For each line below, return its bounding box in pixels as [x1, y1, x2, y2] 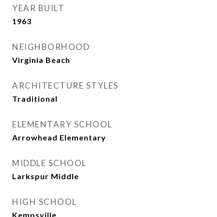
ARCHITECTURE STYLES [12, 80, 119, 91]
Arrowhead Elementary [12, 133, 106, 142]
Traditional [12, 94, 58, 103]
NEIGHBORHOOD [12, 42, 90, 52]
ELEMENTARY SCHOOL [12, 119, 112, 129]
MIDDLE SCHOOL [12, 158, 87, 168]
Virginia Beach [12, 55, 70, 64]
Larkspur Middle [12, 171, 79, 181]
